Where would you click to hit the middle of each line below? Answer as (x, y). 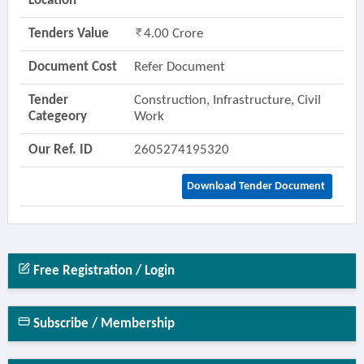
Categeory (57, 117)
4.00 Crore (173, 34)
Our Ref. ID (60, 150)
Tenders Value (68, 34)
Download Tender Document (257, 186)
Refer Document (179, 67)
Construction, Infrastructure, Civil (227, 100)
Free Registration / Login (102, 271)
